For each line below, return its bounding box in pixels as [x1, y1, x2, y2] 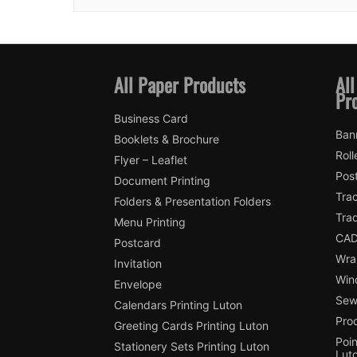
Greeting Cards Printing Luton [113, 319, 269, 333]
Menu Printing [113, 215, 186, 229]
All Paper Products [113, 70, 245, 100]
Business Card [113, 112, 188, 126]
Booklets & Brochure [113, 132, 219, 147]
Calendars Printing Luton [113, 298, 242, 312]
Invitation [113, 257, 162, 271]
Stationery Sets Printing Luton [113, 339, 269, 354]
